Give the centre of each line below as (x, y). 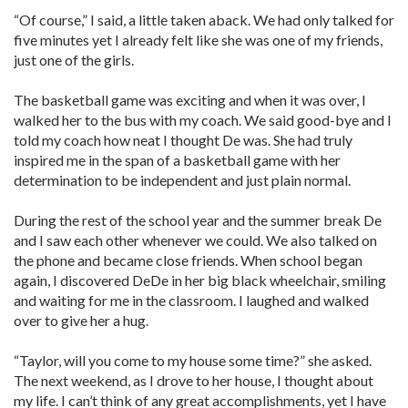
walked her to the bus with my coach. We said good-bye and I (203, 120)
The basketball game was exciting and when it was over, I (190, 100)
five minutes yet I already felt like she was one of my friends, (198, 40)
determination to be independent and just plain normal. (182, 180)
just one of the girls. (74, 60)
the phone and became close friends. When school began (188, 260)
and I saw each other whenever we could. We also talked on (195, 240)
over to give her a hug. (81, 320)
